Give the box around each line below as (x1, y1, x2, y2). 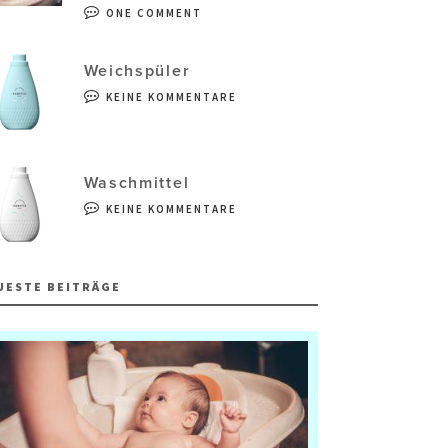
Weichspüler (83, 61, 191, 82)
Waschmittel (83, 173, 190, 194)
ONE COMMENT (105, 6, 202, 21)
